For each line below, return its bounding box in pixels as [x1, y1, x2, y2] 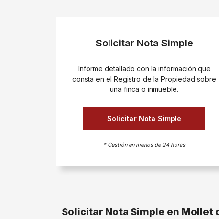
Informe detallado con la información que [78, 64, 211, 73]
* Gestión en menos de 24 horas [103, 141, 185, 148]
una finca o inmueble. [110, 85, 178, 93]
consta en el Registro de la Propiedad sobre [72, 74, 216, 83]
